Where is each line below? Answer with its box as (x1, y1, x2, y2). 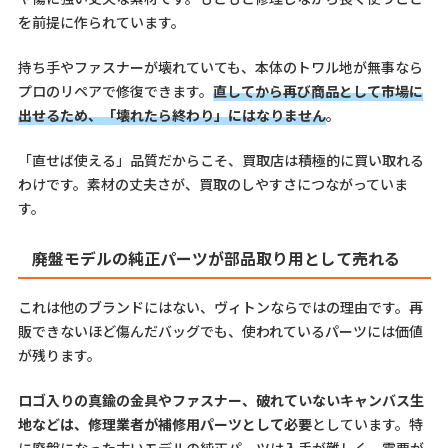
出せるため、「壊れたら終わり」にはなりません (17, 105, 326, 126)
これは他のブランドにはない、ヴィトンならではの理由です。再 (17, 296, 423, 317)
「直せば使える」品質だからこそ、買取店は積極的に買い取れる (17, 150, 424, 171)
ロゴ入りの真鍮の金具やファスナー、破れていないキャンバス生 (17, 389, 424, 410)
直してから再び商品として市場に (212, 81, 423, 102)
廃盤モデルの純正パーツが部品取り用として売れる (31, 247, 400, 271)
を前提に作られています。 (17, 12, 185, 33)
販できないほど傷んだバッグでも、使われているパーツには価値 (17, 320, 423, 341)
